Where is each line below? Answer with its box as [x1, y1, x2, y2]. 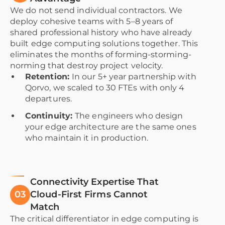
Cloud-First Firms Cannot [30, 189, 148, 200]
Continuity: [25, 111, 75, 121]
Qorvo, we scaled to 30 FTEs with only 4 [25, 83, 185, 93]
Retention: [25, 72, 72, 82]
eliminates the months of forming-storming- [10, 50, 191, 60]
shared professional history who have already [10, 28, 192, 38]
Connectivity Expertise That [30, 176, 159, 188]
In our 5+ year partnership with [72, 72, 196, 82]
